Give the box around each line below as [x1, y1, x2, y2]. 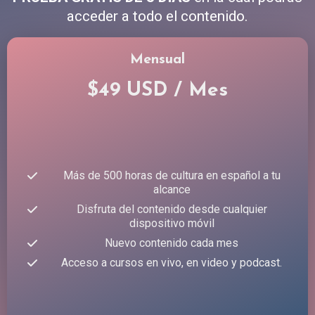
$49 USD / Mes [87, 80, 228, 101]
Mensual [130, 52, 185, 67]
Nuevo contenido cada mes [105, 236, 238, 250]
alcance [153, 182, 191, 196]
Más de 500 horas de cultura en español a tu [63, 168, 281, 182]
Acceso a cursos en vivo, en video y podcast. [61, 255, 282, 269]
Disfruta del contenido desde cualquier [76, 202, 267, 216]
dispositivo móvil [129, 216, 214, 230]
